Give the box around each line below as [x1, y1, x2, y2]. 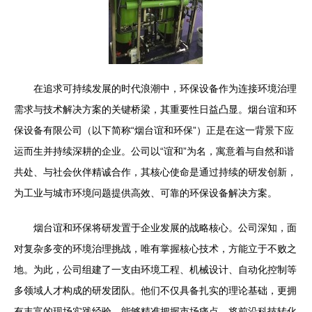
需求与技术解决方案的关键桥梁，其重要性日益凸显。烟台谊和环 [14, 104, 297, 115]
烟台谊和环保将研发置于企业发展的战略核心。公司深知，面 [33, 222, 297, 233]
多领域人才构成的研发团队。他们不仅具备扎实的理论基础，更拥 [14, 285, 297, 296]
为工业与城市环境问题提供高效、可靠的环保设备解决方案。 [14, 187, 277, 198]
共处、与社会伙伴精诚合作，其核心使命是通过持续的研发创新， [14, 166, 297, 178]
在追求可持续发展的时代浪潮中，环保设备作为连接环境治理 [33, 83, 297, 94]
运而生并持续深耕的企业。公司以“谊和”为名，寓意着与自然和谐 [14, 146, 294, 157]
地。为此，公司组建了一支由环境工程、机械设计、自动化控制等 [14, 264, 297, 275]
